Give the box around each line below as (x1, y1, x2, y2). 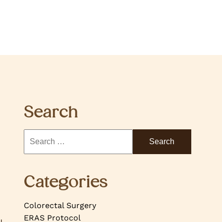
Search (24, 103, 78, 120)
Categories (24, 173, 108, 190)
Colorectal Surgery (24, 201, 96, 210)
